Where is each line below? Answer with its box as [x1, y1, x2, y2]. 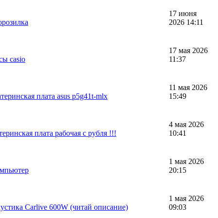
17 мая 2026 [169, 46, 208, 54]
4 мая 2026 [169, 120, 204, 128]
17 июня [169, 9, 197, 18]
